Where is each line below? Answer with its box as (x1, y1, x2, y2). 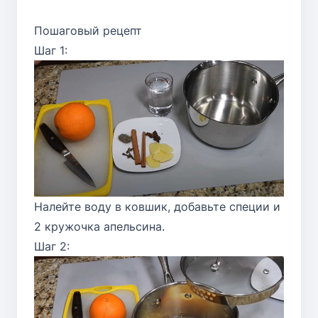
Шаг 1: (34, 43, 67, 57)
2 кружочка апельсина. (34, 219, 165, 234)
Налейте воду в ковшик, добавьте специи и (34, 199, 280, 214)
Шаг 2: (34, 239, 70, 254)
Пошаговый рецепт (34, 23, 142, 38)
